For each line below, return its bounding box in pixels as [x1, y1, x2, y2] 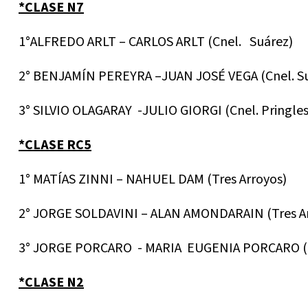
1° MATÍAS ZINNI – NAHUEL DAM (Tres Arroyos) [19, 170, 287, 190]
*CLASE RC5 [19, 135, 91, 155]
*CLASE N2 [19, 273, 84, 293]
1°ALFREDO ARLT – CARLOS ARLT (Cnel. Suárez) [19, 32, 293, 52]
